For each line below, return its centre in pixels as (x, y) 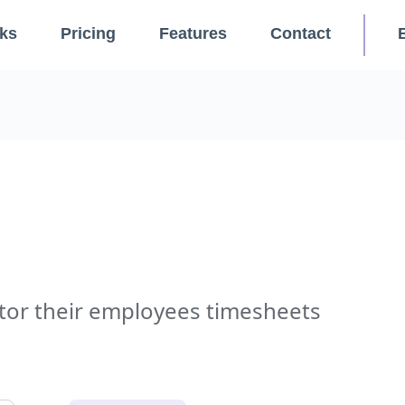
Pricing (88, 33)
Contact (301, 33)
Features (193, 33)
